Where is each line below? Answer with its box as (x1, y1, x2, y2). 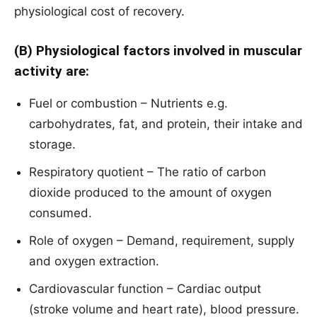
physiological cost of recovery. (14, 4, 185, 19)
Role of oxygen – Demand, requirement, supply (29, 234, 294, 248)
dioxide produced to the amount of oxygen (29, 185, 272, 200)
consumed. (29, 206, 92, 221)
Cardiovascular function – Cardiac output (29, 282, 261, 296)
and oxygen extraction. (29, 254, 159, 269)
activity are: (14, 63, 89, 80)
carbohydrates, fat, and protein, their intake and (29, 117, 303, 132)
